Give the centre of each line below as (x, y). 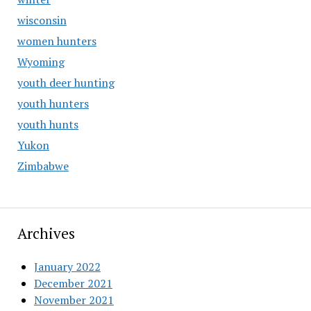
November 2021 (74, 300)
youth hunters (53, 103)
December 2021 (73, 283)
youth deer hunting (66, 83)
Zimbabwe (43, 166)
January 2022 (67, 267)
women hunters (57, 41)
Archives (46, 233)
